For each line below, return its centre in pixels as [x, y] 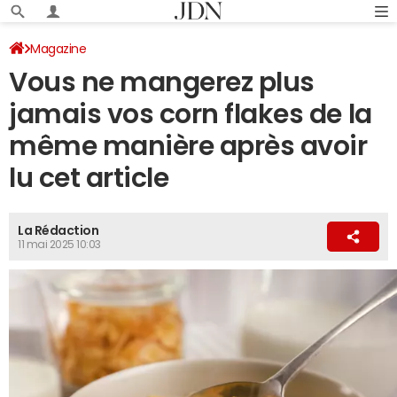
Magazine [58, 49]
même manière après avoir [188, 146]
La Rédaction [58, 230]
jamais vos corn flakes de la [191, 114]
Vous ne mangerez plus [162, 82]
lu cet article [89, 178]
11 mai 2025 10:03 [59, 245]
